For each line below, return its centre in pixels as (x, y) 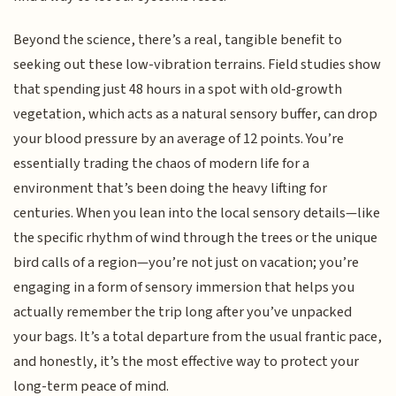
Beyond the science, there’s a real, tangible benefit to (178, 39)
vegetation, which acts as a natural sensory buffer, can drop (196, 114)
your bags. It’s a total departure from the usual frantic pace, (198, 336)
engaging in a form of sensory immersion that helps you (184, 287)
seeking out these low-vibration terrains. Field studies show (198, 64)
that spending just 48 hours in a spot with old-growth (178, 89)
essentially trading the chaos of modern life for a (162, 163)
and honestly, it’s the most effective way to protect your (187, 361)
